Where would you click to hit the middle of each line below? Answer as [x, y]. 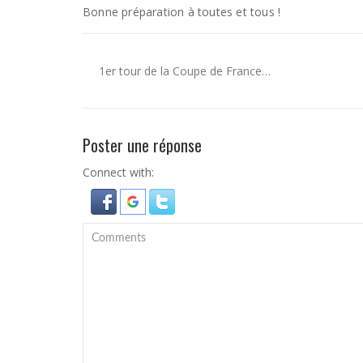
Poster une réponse [142, 145]
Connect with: [118, 173]
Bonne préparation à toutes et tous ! [182, 12]
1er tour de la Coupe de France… [185, 71]
